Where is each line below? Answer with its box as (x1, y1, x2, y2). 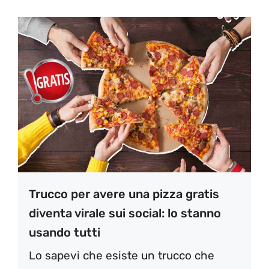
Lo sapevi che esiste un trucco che (29, 248, 214, 262)
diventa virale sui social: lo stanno (29, 205, 221, 220)
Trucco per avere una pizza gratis (29, 186, 219, 201)
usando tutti (29, 225, 100, 240)
